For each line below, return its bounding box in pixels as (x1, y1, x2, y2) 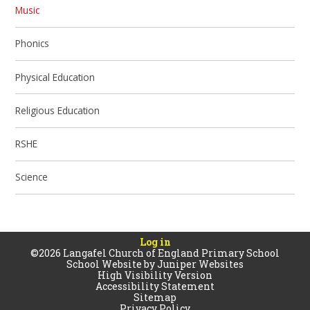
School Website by (66, 257, 157, 271)
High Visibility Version (98, 268, 212, 282)
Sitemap (134, 290, 176, 304)
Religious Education (15, 103, 100, 117)
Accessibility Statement (95, 279, 215, 293)
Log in (139, 235, 171, 248)
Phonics (15, 37, 50, 51)
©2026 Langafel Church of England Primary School (30, 246, 280, 259)
